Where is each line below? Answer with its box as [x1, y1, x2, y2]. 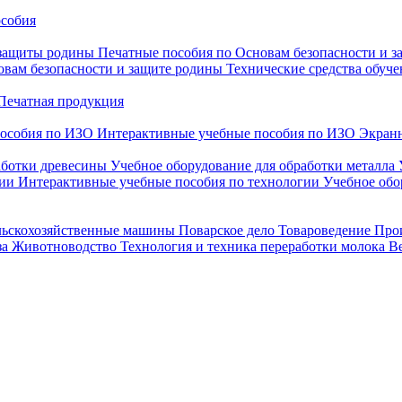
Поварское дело [179, 223, 275, 238]
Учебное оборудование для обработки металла [110, 158, 395, 173]
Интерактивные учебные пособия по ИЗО [97, 126, 355, 141]
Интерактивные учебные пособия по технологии [18, 174, 319, 189]
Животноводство [12, 239, 117, 254]
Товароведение [278, 223, 371, 238]
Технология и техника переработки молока [120, 239, 385, 254]
